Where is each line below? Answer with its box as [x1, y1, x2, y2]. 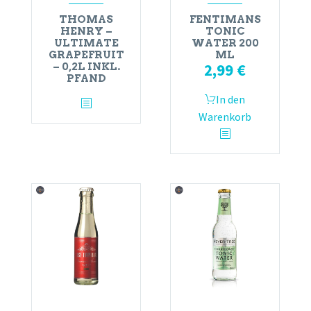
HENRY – [60, 24, 112, 37]
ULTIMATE [53, 36, 119, 49]
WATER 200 [191, 36, 259, 49]
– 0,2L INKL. [52, 60, 120, 73]
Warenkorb [199, 109, 251, 124]
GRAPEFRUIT [48, 48, 124, 61]
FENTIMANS [189, 12, 261, 26]
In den [216, 92, 245, 106]
